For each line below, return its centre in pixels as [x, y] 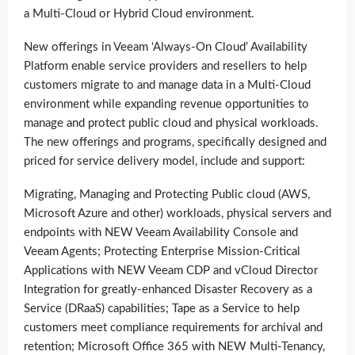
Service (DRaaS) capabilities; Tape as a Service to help [162, 308]
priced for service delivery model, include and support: [164, 161]
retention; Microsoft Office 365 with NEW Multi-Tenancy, [174, 346]
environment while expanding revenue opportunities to [166, 104]
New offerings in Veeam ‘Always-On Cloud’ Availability [166, 47]
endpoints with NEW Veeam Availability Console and [161, 232]
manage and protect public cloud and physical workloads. [171, 123]
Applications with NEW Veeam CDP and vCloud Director [171, 270]
